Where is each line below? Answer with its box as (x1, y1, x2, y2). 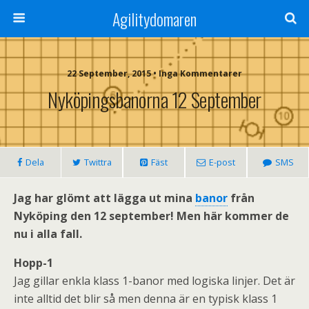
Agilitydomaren (112, 6, 197, 31)
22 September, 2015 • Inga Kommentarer (67, 68, 242, 79)
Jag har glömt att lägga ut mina (14, 190, 195, 206)
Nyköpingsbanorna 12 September (48, 85, 261, 114)
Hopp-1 (14, 255, 53, 270)
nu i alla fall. (14, 226, 82, 241)
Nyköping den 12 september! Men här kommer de (14, 208, 289, 223)
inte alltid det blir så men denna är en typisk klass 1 (14, 291, 277, 306)
